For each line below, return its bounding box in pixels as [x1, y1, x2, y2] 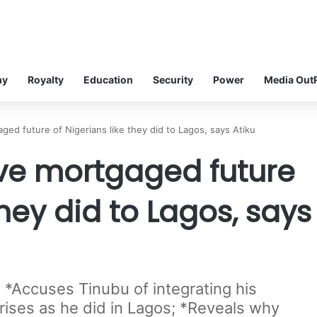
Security [153, 73, 193, 86]
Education [83, 73, 133, 86]
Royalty [28, 73, 64, 86]
